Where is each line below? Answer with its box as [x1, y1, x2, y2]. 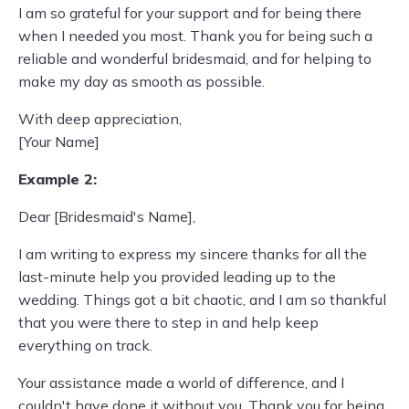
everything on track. [18, 336, 152, 354]
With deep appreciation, [18, 110, 182, 128]
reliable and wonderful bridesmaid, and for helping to [18, 49, 372, 68]
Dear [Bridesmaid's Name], [18, 207, 195, 225]
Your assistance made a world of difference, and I [18, 373, 344, 392]
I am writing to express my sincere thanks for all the [18, 245, 367, 263]
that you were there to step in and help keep [18, 313, 319, 331]
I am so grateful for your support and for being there [18, 4, 362, 22]
